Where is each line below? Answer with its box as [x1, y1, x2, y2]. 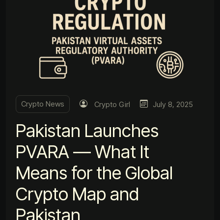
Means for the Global [16, 162, 173, 184]
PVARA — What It [16, 140, 149, 163]
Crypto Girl [94, 99, 130, 109]
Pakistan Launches [16, 119, 159, 141]
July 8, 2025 [153, 99, 193, 109]
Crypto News [21, 99, 64, 109]
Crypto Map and [16, 183, 139, 205]
